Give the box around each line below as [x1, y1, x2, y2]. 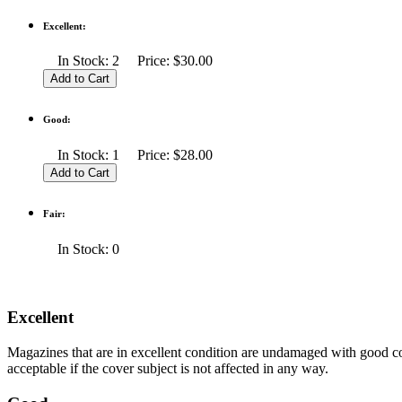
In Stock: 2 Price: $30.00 [43, 53, 213, 69]
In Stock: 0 [43, 241, 134, 258]
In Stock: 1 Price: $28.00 [43, 147, 213, 163]
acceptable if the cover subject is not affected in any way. [7, 360, 328, 376]
